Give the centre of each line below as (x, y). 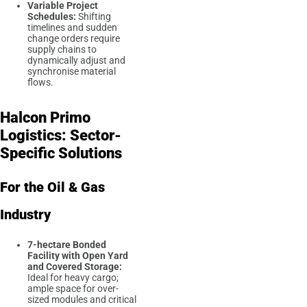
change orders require (74, 39)
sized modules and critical (82, 299)
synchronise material (72, 72)
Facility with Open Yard (78, 255)
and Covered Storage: (75, 266)
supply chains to (62, 50)
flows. (40, 83)
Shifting (94, 17)
